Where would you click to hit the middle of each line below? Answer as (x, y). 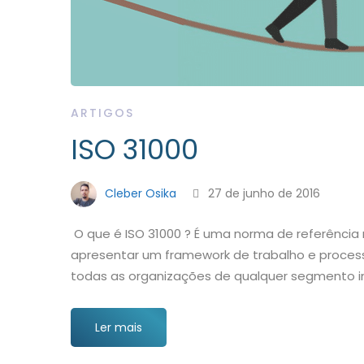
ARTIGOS (102, 113)
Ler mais (119, 327)
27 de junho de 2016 (262, 193)
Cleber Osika (139, 193)
